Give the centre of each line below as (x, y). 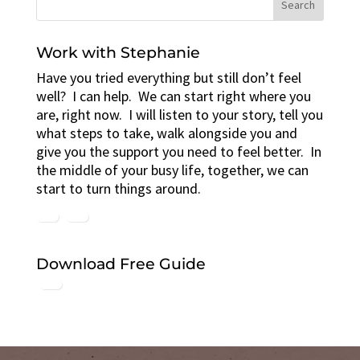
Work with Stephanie (118, 53)
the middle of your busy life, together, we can (172, 170)
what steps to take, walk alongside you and (166, 133)
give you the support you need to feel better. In (178, 151)
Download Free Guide (121, 264)
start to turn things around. (118, 188)
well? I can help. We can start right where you (173, 96)
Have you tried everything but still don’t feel (168, 78)
